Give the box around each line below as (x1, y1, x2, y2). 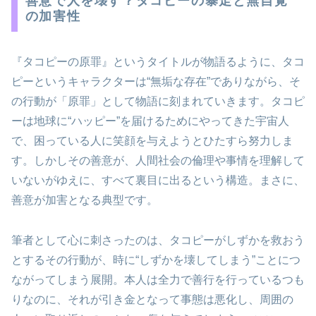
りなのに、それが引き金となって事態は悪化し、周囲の (11, 293, 293, 305)
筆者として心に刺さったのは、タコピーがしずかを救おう (11, 233, 305, 246)
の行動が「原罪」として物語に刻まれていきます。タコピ (11, 95, 305, 108)
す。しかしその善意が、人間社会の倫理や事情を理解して (11, 154, 305, 167)
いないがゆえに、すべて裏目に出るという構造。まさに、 (11, 174, 305, 187)
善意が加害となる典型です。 (11, 194, 158, 207)
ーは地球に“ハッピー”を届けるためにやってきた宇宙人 (11, 115, 289, 128)
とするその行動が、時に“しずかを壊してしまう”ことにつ (11, 253, 300, 266)
